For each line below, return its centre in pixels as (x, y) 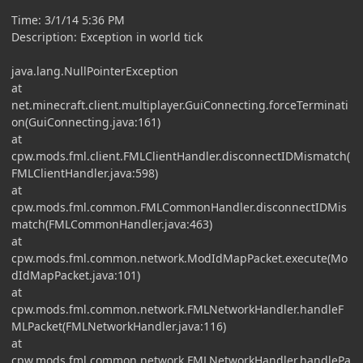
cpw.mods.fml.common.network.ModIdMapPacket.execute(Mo (179, 258)
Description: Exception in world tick (107, 36)
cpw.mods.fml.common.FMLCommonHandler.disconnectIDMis (179, 207)
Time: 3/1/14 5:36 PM (68, 19)
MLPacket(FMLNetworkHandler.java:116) (119, 326)
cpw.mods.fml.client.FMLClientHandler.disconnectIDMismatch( (181, 156)
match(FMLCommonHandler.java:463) (112, 224)
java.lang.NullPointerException (95, 70)
